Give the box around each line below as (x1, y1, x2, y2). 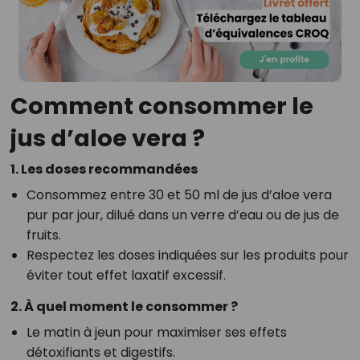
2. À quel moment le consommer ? (10, 297, 238, 316)
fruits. (26, 225, 61, 244)
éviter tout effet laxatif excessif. (26, 265, 226, 284)
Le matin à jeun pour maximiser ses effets (26, 322, 287, 342)
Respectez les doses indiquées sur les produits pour (26, 245, 349, 264)
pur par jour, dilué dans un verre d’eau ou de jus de (26, 205, 339, 224)
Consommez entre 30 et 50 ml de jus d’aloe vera (26, 185, 332, 204)
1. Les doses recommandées (10, 159, 198, 178)
